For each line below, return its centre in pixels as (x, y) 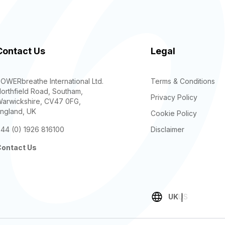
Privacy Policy (174, 97)
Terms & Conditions (183, 81)
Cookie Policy (174, 113)
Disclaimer (167, 129)
